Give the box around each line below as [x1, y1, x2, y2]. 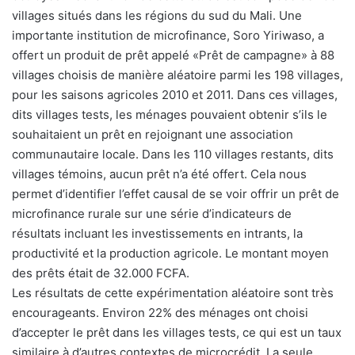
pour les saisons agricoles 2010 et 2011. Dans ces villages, [12, 86, 338, 102]
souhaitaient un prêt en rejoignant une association [12, 126, 293, 142]
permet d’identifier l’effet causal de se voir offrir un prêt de [12, 185, 339, 201]
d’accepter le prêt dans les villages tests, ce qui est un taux [12, 324, 342, 340]
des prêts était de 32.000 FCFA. [12, 265, 189, 281]
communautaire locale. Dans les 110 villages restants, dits [12, 146, 334, 162]
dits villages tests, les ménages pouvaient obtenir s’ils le [12, 106, 327, 122]
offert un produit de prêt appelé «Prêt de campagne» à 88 [12, 47, 334, 63]
